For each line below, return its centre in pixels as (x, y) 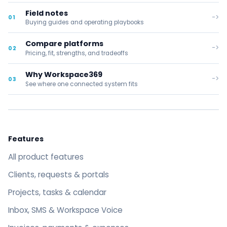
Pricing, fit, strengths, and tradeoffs (77, 53)
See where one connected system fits (81, 84)
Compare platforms (64, 44)
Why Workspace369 (64, 75)
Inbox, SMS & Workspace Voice (65, 210)
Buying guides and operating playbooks (84, 23)
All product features (46, 157)
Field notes (46, 13)
